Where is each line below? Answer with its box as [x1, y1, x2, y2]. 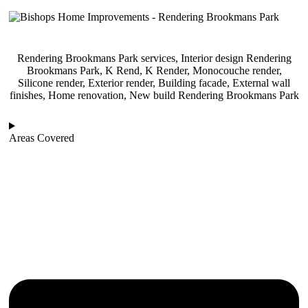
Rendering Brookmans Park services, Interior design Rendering [16, 52, 291, 65]
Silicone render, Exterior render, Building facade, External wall [18, 77, 290, 89]
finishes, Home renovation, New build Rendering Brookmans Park [9, 89, 299, 102]
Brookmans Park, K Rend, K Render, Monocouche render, [26, 65, 282, 77]
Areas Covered [9, 132, 74, 144]
